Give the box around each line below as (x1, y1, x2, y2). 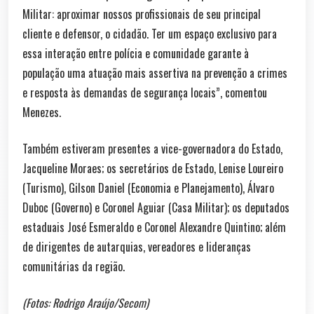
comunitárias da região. (22, 257, 125, 275)
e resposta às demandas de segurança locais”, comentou (22, 83, 267, 101)
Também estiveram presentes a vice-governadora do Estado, (22, 139, 282, 157)
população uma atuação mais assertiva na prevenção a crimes (22, 64, 287, 81)
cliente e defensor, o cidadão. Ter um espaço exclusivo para (22, 25, 277, 42)
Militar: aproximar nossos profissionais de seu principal (22, 5, 261, 22)
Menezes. (22, 103, 61, 121)
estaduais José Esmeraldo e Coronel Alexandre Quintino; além (22, 218, 286, 235)
